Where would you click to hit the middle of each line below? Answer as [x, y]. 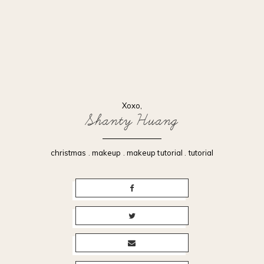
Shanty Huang [132, 120]
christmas [68, 153]
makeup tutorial [155, 153]
